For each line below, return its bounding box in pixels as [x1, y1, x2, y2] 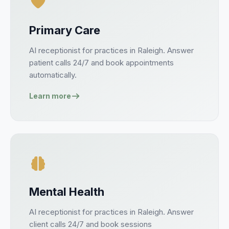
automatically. [29, 70, 77, 80]
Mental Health [29, 185, 104, 198]
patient [29, 58, 53, 67]
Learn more [29, 91, 71, 100]
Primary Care [29, 24, 100, 37]
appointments [126, 58, 174, 67]
